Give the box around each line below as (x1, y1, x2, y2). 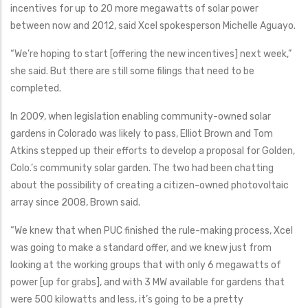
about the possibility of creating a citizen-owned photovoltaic (10, 179, 289, 191)
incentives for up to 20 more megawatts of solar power (10, 3, 258, 14)
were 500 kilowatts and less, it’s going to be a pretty (10, 294, 243, 305)
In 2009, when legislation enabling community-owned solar (10, 111, 271, 122)
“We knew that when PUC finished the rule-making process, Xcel (10, 225, 293, 236)
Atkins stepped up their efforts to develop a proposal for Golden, (10, 145, 295, 157)
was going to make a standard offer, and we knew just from (10, 242, 272, 254)
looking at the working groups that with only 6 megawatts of (10, 259, 281, 271)
